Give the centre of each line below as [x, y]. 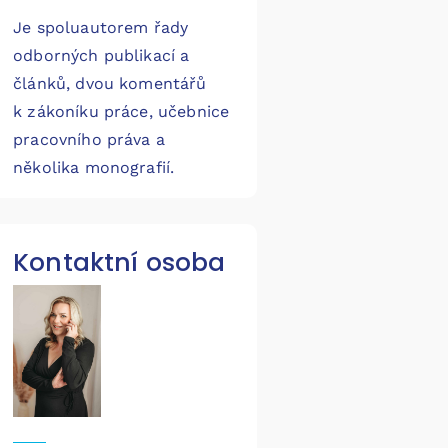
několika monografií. [94, 168]
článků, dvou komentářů [110, 84]
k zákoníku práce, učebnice [121, 112]
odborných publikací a [101, 56]
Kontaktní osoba [119, 262]
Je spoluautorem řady [101, 28]
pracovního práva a [89, 140]
